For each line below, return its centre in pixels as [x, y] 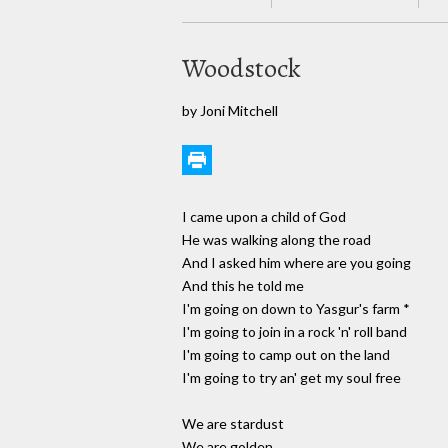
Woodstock [241, 68]
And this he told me [243, 286]
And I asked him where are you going [296, 263]
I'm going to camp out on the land [286, 355]
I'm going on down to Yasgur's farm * [296, 309]
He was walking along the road [276, 240]
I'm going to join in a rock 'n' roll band [294, 332]
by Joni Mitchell [230, 110]
